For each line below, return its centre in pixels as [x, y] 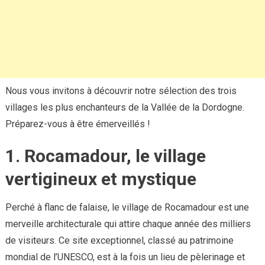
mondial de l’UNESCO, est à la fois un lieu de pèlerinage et [125, 257]
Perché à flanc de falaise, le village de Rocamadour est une [127, 208]
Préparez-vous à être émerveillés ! [77, 124]
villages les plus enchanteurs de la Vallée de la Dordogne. [125, 108]
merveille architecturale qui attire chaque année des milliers [128, 224]
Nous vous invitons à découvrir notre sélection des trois [121, 91]
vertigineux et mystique [101, 179]
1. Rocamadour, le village [105, 156]
